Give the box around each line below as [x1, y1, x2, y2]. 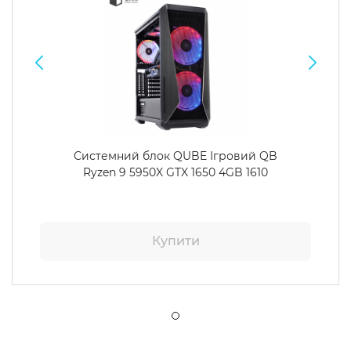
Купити [151, 233, 200, 248]
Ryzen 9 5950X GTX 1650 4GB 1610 [83, 165, 268, 179]
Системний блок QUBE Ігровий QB [74, 149, 277, 163]
